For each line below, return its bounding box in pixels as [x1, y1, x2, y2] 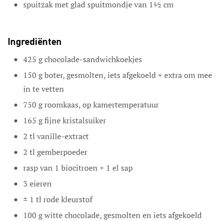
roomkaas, [44, 99, 80, 110]
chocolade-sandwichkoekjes [44, 53, 142, 65]
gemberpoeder [37, 146, 87, 157]
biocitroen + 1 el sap [61, 162, 133, 173]
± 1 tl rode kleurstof [23, 193, 92, 205]
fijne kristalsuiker [44, 114, 106, 126]
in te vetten [23, 83, 64, 94]
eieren [30, 178, 52, 189]
